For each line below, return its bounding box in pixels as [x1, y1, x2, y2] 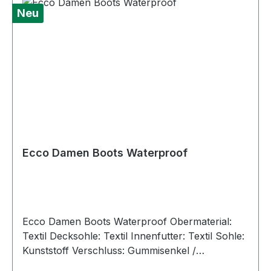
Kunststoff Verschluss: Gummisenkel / [22, 244, 72, 257]
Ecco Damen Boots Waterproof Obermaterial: [22, 215, 170, 228]
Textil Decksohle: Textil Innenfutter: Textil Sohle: [22, 230, 50, 243]
